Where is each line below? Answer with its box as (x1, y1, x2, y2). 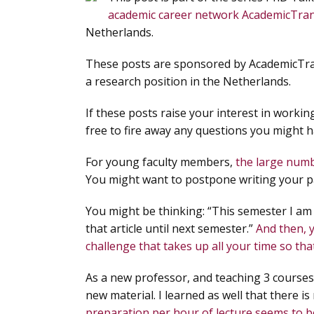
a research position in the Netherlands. (86, 74, 291, 89)
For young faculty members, (86, 154, 235, 170)
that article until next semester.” (86, 221, 256, 236)
